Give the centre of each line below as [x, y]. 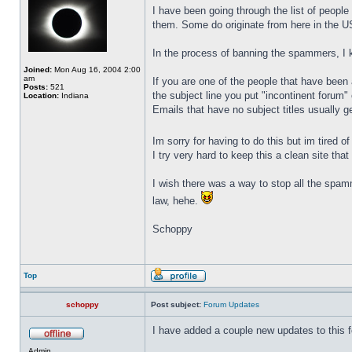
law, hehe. [177, 201]
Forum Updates [231, 304]
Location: [41, 95]
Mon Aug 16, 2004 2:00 [96, 70]
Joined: [38, 70]
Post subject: [176, 304]
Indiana [74, 95]
